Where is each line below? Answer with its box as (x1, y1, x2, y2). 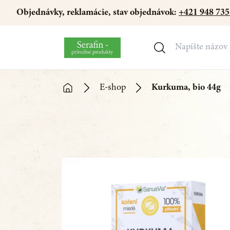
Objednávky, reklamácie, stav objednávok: (16, 8, 179, 17)
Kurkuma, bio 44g (151, 83, 221, 92)
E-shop (100, 83, 126, 92)
